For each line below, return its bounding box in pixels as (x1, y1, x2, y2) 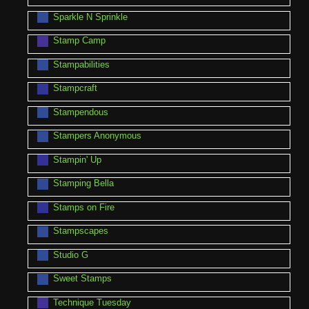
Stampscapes (52, 226, 108, 237)
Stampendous (52, 106, 108, 117)
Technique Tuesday (52, 297, 131, 308)
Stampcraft (52, 83, 97, 94)
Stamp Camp (52, 35, 106, 46)
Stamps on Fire (52, 201, 114, 212)
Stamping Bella (52, 178, 114, 189)
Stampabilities (52, 59, 110, 70)
